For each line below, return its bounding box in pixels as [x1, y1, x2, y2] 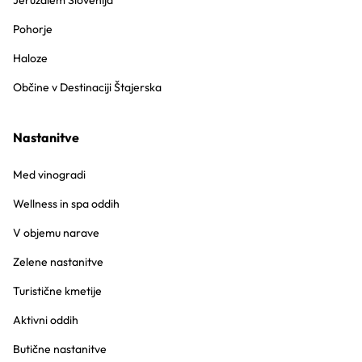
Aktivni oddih [13, 313, 78, 327]
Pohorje [13, 22, 53, 36]
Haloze [13, 51, 48, 65]
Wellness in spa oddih [13, 196, 120, 211]
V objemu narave [13, 225, 99, 240]
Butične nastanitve [13, 342, 107, 356]
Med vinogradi [13, 167, 86, 182]
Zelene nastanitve [13, 255, 103, 269]
